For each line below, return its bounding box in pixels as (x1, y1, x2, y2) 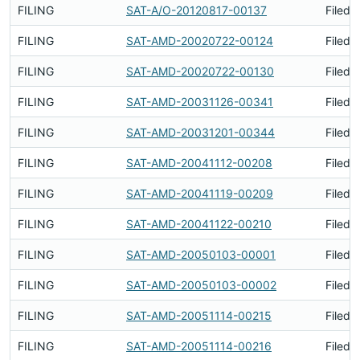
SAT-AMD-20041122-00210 (126, 217, 272, 231)
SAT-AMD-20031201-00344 (126, 125, 275, 139)
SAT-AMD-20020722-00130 (126, 64, 274, 78)
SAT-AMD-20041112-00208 (126, 156, 272, 170)
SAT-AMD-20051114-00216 (126, 339, 272, 353)
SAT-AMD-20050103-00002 (126, 278, 276, 292)
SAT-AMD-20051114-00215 (126, 309, 272, 322)
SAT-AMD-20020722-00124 (126, 34, 273, 47)
